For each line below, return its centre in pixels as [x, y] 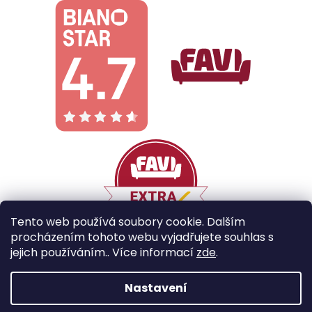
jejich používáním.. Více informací [103, 252]
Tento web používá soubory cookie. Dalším [128, 222]
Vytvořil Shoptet [169, 277]
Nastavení [156, 288]
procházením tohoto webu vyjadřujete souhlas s [142, 237]
